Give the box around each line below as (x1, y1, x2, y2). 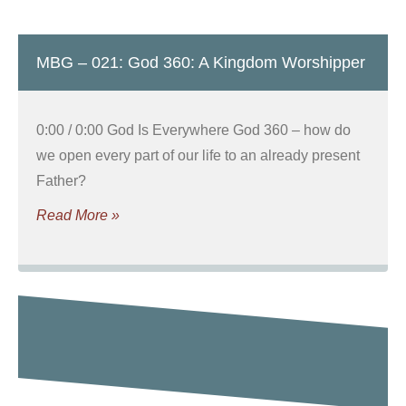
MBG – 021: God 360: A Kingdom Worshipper (36, 53, 365, 72)
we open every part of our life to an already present (36, 148, 360, 163)
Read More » (36, 208, 120, 223)
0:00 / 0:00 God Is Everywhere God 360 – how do (36, 122, 351, 138)
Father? (36, 173, 86, 188)
